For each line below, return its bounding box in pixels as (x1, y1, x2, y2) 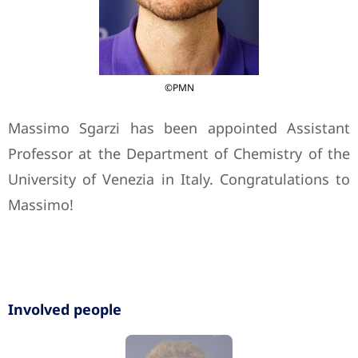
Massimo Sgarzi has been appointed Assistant (8, 118, 350, 137)
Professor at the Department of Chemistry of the (8, 144, 350, 163)
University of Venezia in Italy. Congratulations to (8, 169, 350, 189)
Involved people (8, 300, 121, 319)
